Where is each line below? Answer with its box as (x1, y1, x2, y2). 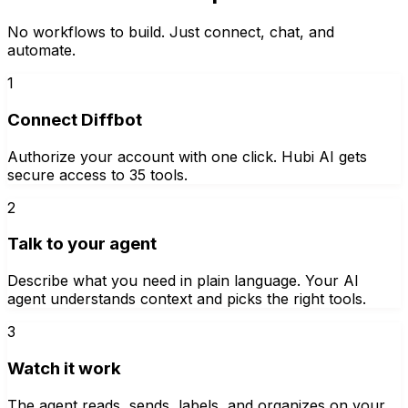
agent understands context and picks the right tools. (7, 290, 366, 309)
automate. (7, 41, 76, 60)
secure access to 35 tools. (7, 165, 188, 184)
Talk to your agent (7, 233, 157, 255)
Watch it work (7, 357, 121, 379)
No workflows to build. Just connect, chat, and (7, 23, 334, 42)
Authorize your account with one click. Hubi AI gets (7, 147, 367, 166)
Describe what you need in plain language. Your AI (7, 271, 359, 291)
